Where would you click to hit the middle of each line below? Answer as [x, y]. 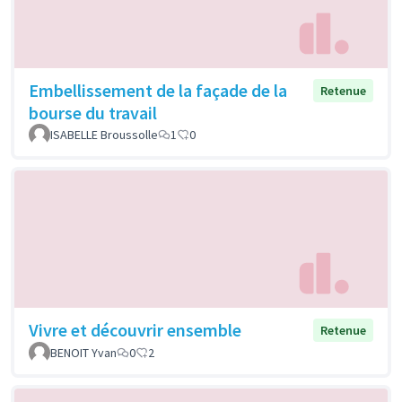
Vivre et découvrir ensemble [135, 330]
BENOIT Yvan [83, 353]
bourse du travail [93, 112]
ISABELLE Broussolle [104, 134]
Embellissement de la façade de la [158, 90]
